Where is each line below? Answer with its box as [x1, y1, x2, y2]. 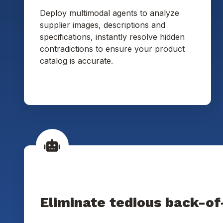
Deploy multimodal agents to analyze [40, 8, 179, 18]
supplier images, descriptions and [40, 20, 165, 30]
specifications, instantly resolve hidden [40, 32, 185, 42]
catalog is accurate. [40, 56, 113, 66]
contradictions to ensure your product [40, 44, 185, 54]
